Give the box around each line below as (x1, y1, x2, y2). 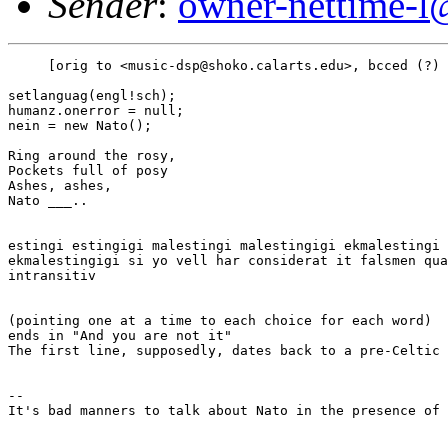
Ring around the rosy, (8, 148, 176, 163)
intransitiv (8, 268, 96, 283)
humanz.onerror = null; (8, 103, 184, 118)
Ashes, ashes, (8, 178, 112, 193)
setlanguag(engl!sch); (8, 88, 176, 103)
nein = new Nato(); (8, 118, 152, 133)
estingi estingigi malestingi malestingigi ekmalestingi (8, 238, 440, 253)
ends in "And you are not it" (8, 328, 232, 343)
